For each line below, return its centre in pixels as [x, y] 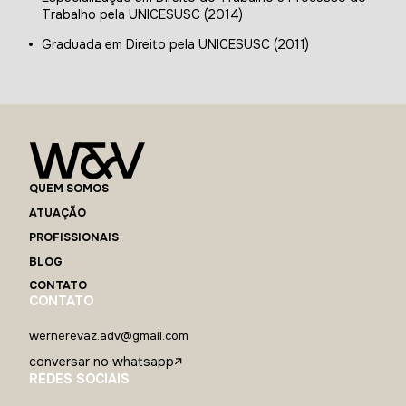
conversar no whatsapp [101, 362]
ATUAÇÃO [58, 213]
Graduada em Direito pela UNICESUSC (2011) [175, 45]
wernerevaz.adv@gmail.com [109, 336]
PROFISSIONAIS [74, 237]
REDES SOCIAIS [79, 379]
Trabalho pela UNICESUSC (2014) [142, 15]
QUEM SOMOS [69, 189]
